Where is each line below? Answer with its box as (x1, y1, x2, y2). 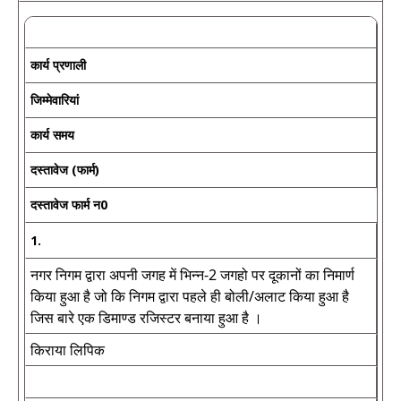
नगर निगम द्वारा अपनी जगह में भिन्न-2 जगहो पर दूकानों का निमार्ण (30, 265, 354, 285)
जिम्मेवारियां (30, 91, 79, 108)
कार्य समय (30, 126, 74, 143)
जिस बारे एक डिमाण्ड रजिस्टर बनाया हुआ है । (30, 308, 262, 328)
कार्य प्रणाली (30, 56, 86, 73)
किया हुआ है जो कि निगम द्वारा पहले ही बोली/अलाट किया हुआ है (30, 286, 349, 306)
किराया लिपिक (30, 340, 105, 360)
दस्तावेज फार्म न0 (30, 196, 107, 213)
